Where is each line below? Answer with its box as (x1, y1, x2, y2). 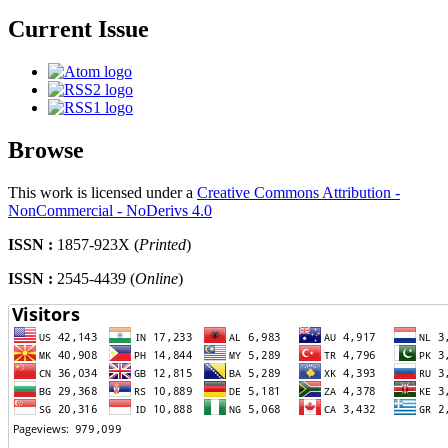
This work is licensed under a (8, 183, 197, 201)
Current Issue (8, 15, 149, 42)
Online (135, 269, 178, 287)
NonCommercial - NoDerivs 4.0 (8, 201, 212, 219)
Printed (139, 235, 186, 253)
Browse (8, 136, 84, 163)
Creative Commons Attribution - (197, 183, 400, 201)
